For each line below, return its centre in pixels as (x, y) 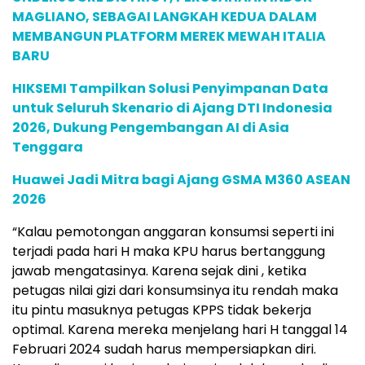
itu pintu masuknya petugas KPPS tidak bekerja (162, 310)
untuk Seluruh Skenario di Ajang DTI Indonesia (172, 108)
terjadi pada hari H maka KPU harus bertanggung (169, 251)
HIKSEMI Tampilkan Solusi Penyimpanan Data (170, 88)
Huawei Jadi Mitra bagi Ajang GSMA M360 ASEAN (181, 179)
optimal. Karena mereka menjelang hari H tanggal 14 (180, 329)
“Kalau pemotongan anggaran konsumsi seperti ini (173, 231)
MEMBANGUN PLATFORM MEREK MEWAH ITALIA (169, 36)
